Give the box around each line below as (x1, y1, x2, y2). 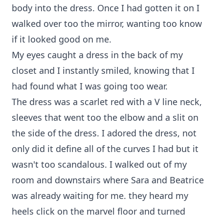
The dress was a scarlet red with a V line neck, (12, 96, 202, 108)
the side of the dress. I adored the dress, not (12, 127, 197, 139)
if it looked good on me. (12, 33, 111, 45)
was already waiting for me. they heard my (12, 190, 188, 201)
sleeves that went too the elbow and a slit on (12, 111, 198, 123)
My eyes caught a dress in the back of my (12, 49, 183, 61)
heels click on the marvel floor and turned (12, 205, 185, 217)
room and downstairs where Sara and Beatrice (12, 174, 204, 186)
